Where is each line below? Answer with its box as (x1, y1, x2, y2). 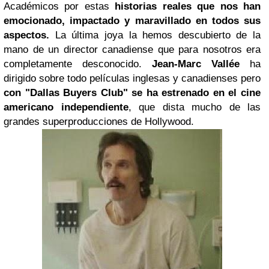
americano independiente (4, 101, 128, 113)
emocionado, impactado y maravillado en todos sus (4, 14, 261, 26)
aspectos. (4, 29, 49, 41)
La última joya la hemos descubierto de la (49, 29, 261, 41)
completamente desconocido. (4, 58, 152, 70)
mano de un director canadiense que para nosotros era (4, 43, 261, 55)
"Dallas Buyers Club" (25, 86, 128, 98)
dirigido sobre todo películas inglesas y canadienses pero (4, 72, 261, 84)
